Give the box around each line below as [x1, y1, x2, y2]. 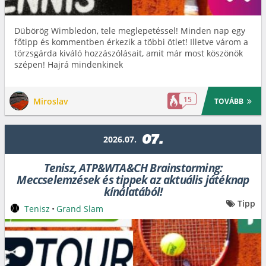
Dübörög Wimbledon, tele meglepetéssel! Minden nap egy [14, 25, 245, 37]
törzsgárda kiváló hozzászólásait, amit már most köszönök [14, 47, 243, 59]
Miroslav [33, 95, 68, 107]
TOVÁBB [214, 96, 244, 106]
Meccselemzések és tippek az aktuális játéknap [17, 172, 249, 188]
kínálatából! [103, 184, 163, 200]
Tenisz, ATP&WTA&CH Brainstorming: [43, 160, 223, 176]
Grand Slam [56, 202, 103, 214]
